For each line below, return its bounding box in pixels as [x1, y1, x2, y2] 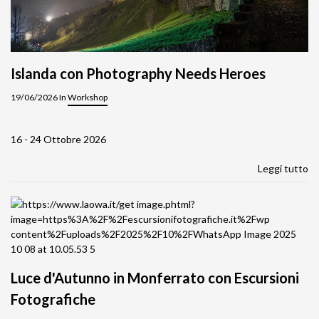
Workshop [68, 91, 108, 103]
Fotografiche [11, 290, 95, 308]
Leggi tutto [258, 162, 308, 174]
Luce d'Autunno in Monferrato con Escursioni [11, 268, 299, 286]
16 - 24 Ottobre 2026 [11, 132, 106, 145]
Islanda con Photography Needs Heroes [11, 64, 266, 82]
